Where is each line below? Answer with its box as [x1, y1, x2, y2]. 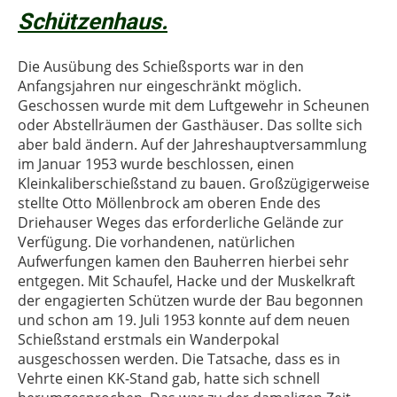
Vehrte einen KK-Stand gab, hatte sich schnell [18, 369, 320, 388]
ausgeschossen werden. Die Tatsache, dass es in [18, 349, 340, 369]
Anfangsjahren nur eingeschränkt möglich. [18, 76, 301, 96]
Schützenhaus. [18, 8, 167, 35]
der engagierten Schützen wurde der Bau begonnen [18, 291, 363, 310]
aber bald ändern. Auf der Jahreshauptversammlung [18, 135, 367, 154]
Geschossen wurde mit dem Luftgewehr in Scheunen [18, 96, 370, 115]
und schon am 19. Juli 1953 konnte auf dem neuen [18, 310, 350, 330]
